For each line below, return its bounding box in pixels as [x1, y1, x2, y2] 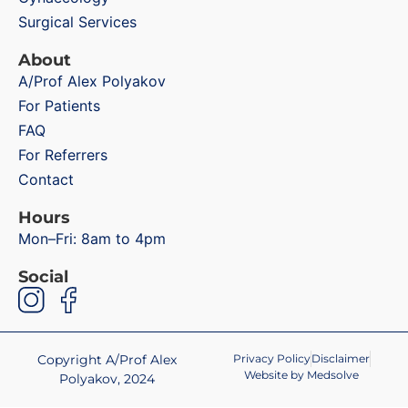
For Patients [18, 96, 100, 115]
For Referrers [18, 145, 107, 164]
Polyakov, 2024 [58, 370, 155, 387]
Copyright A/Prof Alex [36, 351, 177, 368]
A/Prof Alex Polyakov [18, 71, 166, 90]
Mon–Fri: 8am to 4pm [18, 229, 166, 248]
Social [18, 266, 68, 287]
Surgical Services [18, 12, 137, 31]
